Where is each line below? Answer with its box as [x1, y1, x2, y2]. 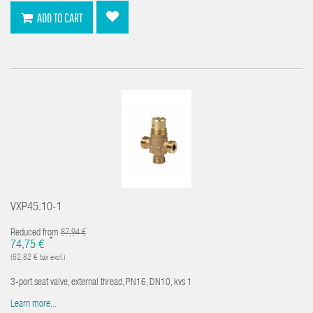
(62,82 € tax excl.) [10, 253, 66, 262]
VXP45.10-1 [10, 201, 62, 214]
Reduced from [10, 228, 61, 238]
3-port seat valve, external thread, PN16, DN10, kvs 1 [10, 277, 192, 288]
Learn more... [10, 299, 57, 310]
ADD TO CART [37, 10, 82, 25]
